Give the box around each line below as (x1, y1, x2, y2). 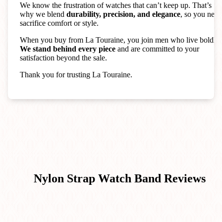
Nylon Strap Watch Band (34, 172, 162, 185)
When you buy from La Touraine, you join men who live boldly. (20, 35, 221, 44)
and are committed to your (115, 44, 199, 53)
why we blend (20, 9, 66, 18)
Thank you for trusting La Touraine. (20, 70, 132, 79)
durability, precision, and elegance (66, 9, 180, 18)
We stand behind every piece (20, 44, 115, 53)
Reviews (161, 172, 206, 185)
